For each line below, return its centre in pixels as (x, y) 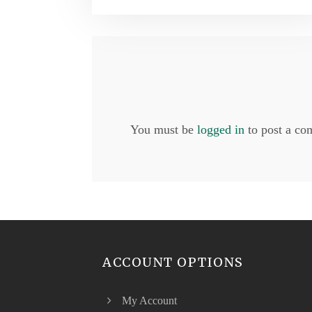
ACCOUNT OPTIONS (173, 263)
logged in (221, 130)
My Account (149, 301)
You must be (164, 130)
